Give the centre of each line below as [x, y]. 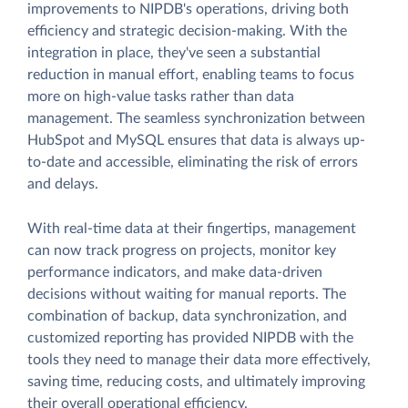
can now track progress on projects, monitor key [182, 250]
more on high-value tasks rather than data [161, 96]
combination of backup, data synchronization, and [187, 316]
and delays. [63, 184]
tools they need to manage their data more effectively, [199, 359]
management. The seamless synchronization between [196, 118]
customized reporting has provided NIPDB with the [190, 337]
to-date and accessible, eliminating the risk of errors [193, 162]
